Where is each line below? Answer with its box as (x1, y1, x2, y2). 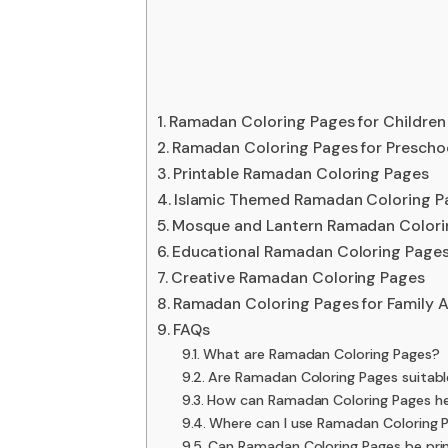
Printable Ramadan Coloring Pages (172, 163, 430, 185)
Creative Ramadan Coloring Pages (170, 267, 426, 289)
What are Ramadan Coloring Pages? (203, 345, 440, 364)
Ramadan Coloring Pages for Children (168, 111, 446, 133)
